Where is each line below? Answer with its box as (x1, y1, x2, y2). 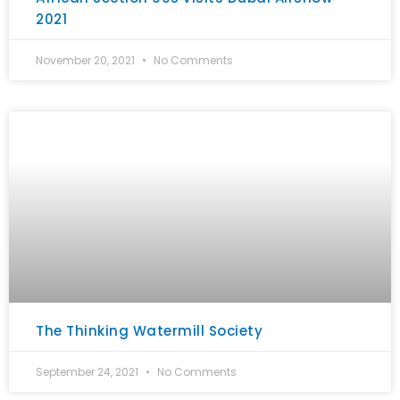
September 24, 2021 (36, 364, 141, 379)
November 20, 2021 (36, 53, 137, 68)
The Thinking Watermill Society (36, 321, 262, 340)
